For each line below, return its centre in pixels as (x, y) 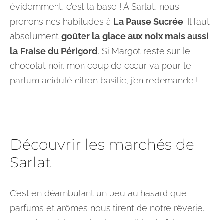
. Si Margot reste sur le (144, 51)
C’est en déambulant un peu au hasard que (98, 193)
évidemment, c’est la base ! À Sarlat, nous (95, 7)
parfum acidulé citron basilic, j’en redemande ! (104, 80)
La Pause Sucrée (148, 21)
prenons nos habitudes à (62, 21)
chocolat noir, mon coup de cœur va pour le (100, 66)
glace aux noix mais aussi (155, 36)
